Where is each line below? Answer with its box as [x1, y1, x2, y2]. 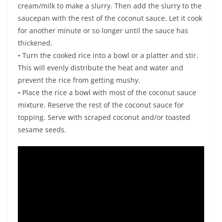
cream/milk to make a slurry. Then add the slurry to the [18, 1, 202, 11]
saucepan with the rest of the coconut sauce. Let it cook [18, 13, 202, 23]
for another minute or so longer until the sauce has [18, 26, 188, 36]
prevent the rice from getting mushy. [18, 75, 140, 85]
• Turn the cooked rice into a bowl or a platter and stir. [18, 51, 198, 60]
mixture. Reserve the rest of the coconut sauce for [18, 100, 184, 110]
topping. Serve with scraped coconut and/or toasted [18, 112, 190, 122]
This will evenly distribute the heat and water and [18, 63, 183, 73]
